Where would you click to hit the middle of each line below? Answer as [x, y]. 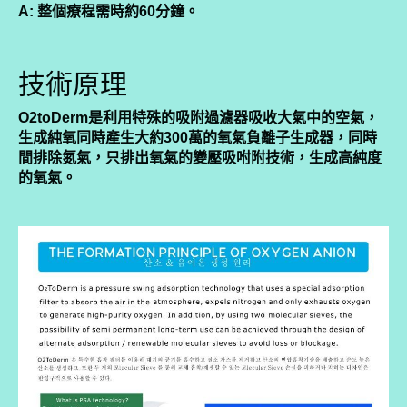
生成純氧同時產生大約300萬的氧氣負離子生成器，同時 [198, 137]
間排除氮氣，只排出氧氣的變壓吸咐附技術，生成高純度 [200, 157]
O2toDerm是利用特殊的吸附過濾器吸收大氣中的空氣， [199, 117]
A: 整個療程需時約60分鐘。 [109, 11]
